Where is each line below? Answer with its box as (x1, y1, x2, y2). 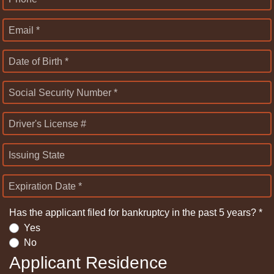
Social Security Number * (9, 87, 117, 98)
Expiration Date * (9, 180, 82, 191)
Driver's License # (9, 118, 86, 129)
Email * (9, 24, 40, 35)
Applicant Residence (9, 253, 168, 273)
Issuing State (9, 149, 65, 160)
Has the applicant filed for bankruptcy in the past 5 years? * (9, 207, 262, 218)
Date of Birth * (9, 56, 68, 67)
